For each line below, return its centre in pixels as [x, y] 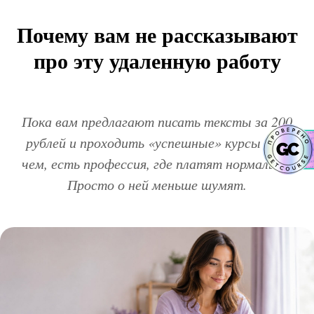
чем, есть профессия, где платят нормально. [157, 163]
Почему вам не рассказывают [157, 34]
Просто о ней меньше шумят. [157, 184]
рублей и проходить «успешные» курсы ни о [157, 142]
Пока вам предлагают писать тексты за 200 [157, 121]
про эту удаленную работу [157, 60]
